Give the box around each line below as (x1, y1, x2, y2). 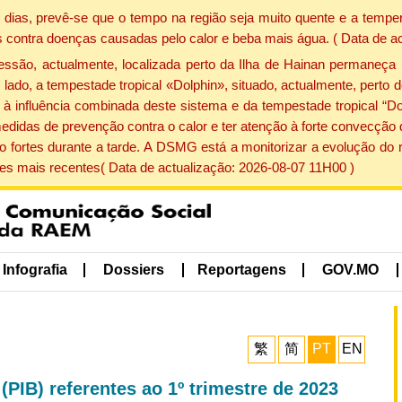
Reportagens (197, 262, 286, 278)
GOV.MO (322, 262, 380, 278)
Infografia (2, 262, 67, 278)
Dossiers (103, 262, 165, 278)
